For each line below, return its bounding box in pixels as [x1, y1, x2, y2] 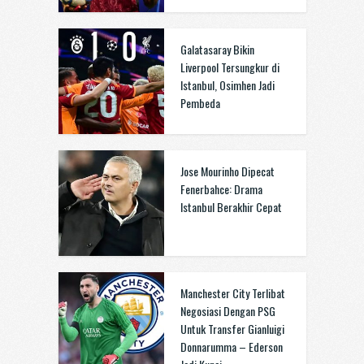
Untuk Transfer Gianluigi [180, 320, 284, 337]
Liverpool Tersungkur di [180, 58, 279, 76]
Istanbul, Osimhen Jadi [180, 76, 275, 93]
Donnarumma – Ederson [180, 338, 283, 355]
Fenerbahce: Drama [180, 180, 262, 197]
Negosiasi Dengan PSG [180, 302, 275, 319]
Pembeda [180, 94, 220, 111]
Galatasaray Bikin [180, 41, 254, 58]
